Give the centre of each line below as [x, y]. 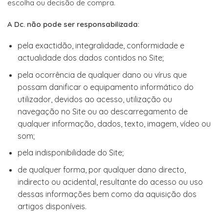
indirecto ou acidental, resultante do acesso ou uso [110, 182]
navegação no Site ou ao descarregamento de [102, 111]
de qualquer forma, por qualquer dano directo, [101, 169]
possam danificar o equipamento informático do [105, 87]
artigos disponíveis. [52, 206]
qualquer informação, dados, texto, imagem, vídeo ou [114, 123]
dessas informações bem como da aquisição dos [107, 194]
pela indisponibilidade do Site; [70, 153]
